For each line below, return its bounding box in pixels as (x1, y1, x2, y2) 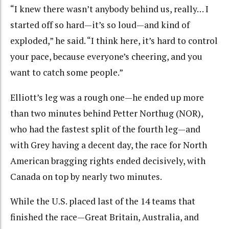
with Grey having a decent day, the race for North (10, 139, 207, 151)
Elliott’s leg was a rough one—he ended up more (10, 91, 204, 103)
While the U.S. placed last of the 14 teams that (10, 195, 195, 208)
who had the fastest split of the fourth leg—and (10, 123, 200, 135)
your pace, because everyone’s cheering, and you (10, 51, 202, 63)
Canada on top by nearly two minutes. (10, 170, 162, 182)
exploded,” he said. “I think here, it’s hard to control (10, 35, 218, 47)
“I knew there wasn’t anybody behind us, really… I (10, 3, 209, 15)
